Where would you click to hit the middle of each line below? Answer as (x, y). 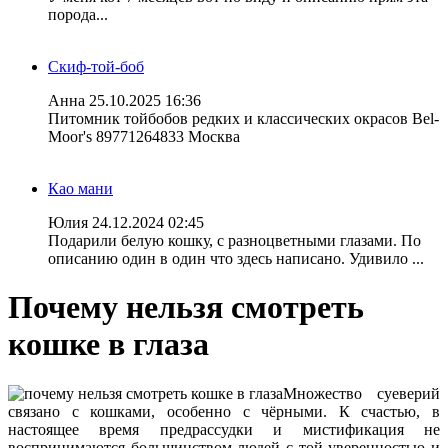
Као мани (80, 188)
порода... (78, 14)
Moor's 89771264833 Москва (144, 136)
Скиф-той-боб (96, 66)
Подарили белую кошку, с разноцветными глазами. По (234, 240)
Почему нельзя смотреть (186, 307)
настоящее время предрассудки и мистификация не (224, 429)
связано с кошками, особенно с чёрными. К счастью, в (224, 411)
